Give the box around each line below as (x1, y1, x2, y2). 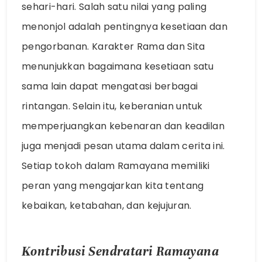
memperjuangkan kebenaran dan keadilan (22, 119, 225, 133)
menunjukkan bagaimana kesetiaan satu (22, 60, 214, 74)
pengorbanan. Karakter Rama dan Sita (22, 40, 205, 54)
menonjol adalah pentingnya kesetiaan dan (22, 20, 227, 34)
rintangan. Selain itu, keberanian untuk (22, 99, 203, 113)
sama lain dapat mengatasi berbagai (22, 80, 198, 94)
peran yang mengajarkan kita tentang (22, 179, 204, 193)
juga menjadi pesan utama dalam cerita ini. (22, 139, 225, 153)
